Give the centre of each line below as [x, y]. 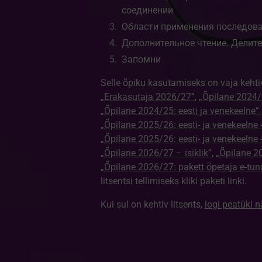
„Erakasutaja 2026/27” [147, 97]
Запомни [141, 59]
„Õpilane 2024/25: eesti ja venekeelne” [180, 111]
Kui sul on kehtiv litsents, [152, 204]
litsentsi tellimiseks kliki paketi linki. [173, 181]
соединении [148, 10]
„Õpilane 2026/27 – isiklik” [156, 153]
